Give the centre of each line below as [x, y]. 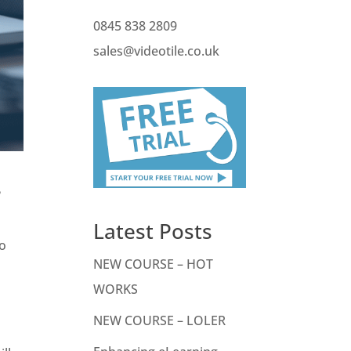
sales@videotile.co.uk [157, 51]
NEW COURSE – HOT [154, 264]
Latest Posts [153, 232]
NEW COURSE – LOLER [161, 321]
